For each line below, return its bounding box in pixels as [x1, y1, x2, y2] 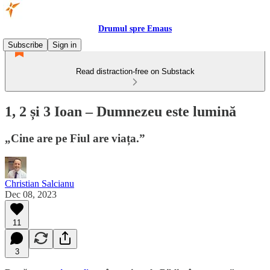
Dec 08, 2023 [5, 189, 57, 199]
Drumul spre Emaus [98, 24, 172, 33]
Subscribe [8, 40, 43, 49]
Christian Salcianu [5, 178, 74, 189]
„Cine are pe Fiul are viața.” [5, 131, 145, 145]
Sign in [52, 40, 77, 49]
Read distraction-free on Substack [75, 67, 195, 76]
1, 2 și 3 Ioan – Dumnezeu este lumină [5, 103, 236, 119]
